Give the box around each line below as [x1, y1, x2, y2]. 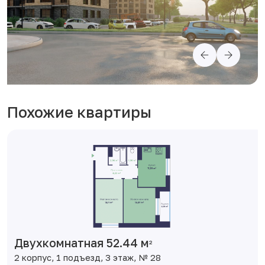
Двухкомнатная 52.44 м [14, 236, 149, 250]
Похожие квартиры [7, 103, 151, 121]
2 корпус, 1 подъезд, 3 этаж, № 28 [14, 253, 161, 263]
